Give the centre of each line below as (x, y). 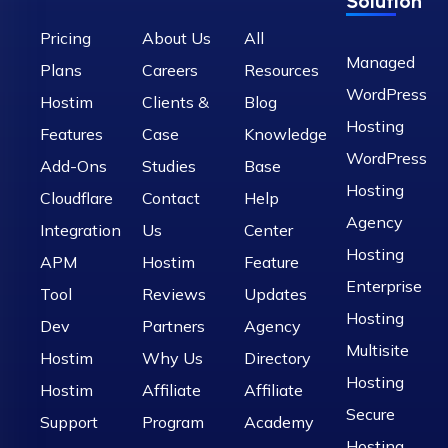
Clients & (175, 102)
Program (173, 422)
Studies (169, 166)
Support (69, 422)
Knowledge (285, 134)
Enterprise (384, 286)
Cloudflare (76, 198)
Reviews (174, 294)
